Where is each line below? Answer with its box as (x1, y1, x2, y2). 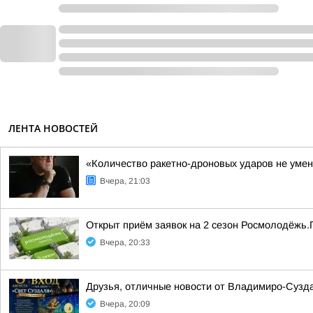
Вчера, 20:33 (100, 238, 150, 247)
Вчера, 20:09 (100, 299, 150, 309)
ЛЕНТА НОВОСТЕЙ (8, 122, 98, 135)
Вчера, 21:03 (100, 176, 150, 186)
